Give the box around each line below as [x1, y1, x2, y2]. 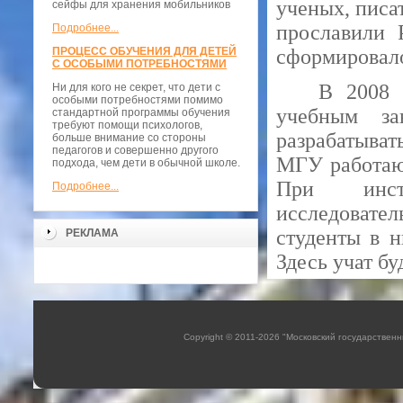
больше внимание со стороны [52, 131, 206, 145]
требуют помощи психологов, [52, 119, 202, 132]
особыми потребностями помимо [52, 94, 223, 107]
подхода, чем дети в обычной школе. [52, 157, 240, 170]
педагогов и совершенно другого [52, 144, 219, 157]
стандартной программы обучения [52, 106, 230, 120]
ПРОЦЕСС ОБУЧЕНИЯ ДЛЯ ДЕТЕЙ [52, 45, 237, 58]
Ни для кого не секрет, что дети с [52, 81, 220, 94]
